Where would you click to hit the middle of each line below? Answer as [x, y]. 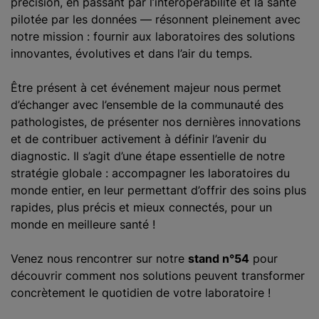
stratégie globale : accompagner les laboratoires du [150, 173]
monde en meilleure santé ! [83, 224]
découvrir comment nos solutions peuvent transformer [158, 276]
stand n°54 [219, 258]
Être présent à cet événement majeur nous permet [146, 88]
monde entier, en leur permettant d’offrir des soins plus [158, 190]
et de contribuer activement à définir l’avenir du [138, 139]
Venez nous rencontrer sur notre [99, 258]
